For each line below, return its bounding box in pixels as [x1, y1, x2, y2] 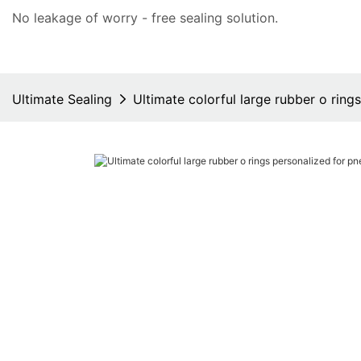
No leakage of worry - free [12, 10, 180, 26]
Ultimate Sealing [12, 91, 112, 107]
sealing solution [180, 10, 275, 26]
